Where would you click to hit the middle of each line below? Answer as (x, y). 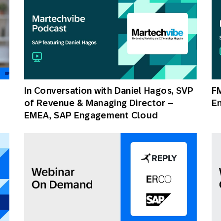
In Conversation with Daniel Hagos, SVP (109, 91)
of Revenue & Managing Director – (99, 103)
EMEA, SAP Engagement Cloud (91, 115)
